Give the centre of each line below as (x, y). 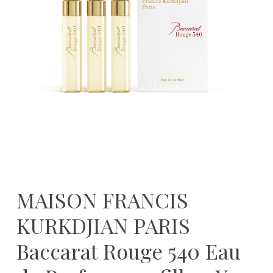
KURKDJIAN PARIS (103, 225)
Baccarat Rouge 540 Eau (128, 251)
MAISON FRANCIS (102, 200)
